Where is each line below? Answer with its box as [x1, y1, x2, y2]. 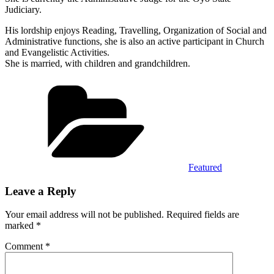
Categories [188, 78, 229, 89]
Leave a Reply [5, 184, 76, 198]
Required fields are [166, 209, 239, 220]
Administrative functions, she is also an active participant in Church [5, 35, 264, 46]
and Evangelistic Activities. [5, 46, 109, 57]
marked [5, 220, 36, 231]
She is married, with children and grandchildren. [5, 57, 190, 68]
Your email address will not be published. [5, 209, 164, 220]
